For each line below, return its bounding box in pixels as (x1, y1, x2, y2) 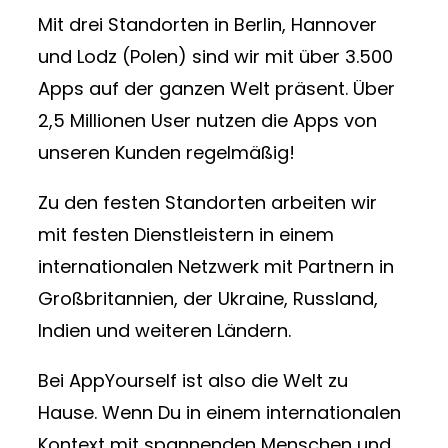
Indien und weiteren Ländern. (38, 318, 291, 344)
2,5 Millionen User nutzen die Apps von (38, 108, 377, 134)
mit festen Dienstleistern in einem (38, 222, 334, 248)
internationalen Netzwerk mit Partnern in (38, 254, 394, 280)
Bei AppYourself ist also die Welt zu (38, 368, 348, 394)
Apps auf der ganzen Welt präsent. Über (38, 76, 395, 102)
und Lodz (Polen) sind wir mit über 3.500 (38, 44, 393, 70)
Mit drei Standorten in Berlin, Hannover (38, 12, 377, 38)
